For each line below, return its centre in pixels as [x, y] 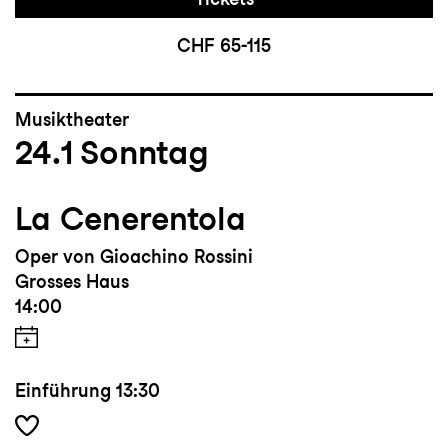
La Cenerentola [130, 219]
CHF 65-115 [224, 46]
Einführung [63, 391]
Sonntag [144, 152]
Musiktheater [72, 120]
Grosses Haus [72, 282]
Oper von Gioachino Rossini [134, 257]
